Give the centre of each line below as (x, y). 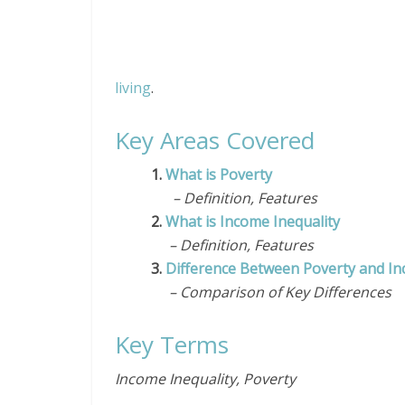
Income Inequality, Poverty (205, 379)
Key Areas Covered (215, 140)
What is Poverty (222, 174)
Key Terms (172, 344)
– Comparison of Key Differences (271, 292)
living (133, 88)
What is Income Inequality (253, 221)
